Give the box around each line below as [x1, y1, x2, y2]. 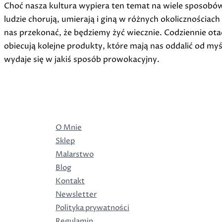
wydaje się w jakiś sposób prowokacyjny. [4, 54, 160, 65]
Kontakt [55, 176, 85, 186]
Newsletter [55, 189, 97, 200]
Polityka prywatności [55, 203, 129, 213]
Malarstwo [55, 149, 94, 160]
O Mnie [55, 122, 82, 133]
